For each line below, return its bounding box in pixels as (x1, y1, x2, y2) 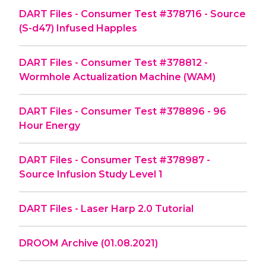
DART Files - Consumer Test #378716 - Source (19, 8, 246, 20)
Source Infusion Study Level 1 (19, 168, 163, 180)
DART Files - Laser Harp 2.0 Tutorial (19, 202, 194, 214)
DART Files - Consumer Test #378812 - (19, 56, 208, 68)
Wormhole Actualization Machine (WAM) (19, 71, 216, 83)
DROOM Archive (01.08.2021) (19, 237, 158, 249)
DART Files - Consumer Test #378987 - (19, 154, 210, 166)
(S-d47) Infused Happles (19, 22, 137, 34)
